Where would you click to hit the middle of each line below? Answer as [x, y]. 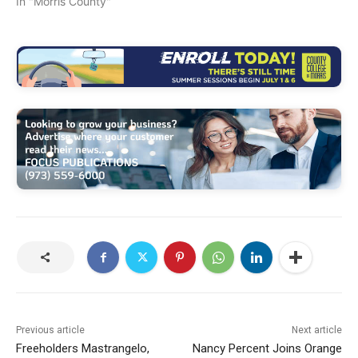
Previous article [50, 330]
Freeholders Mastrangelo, [83, 349]
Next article [316, 330]
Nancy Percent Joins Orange [267, 349]
